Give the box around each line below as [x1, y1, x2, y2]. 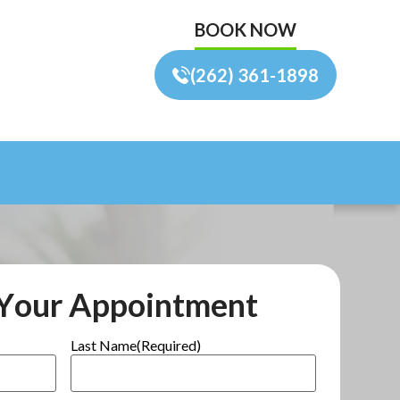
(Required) [137, 336, 202, 354]
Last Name [71, 336, 137, 354]
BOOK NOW [195, 19, 297, 41]
